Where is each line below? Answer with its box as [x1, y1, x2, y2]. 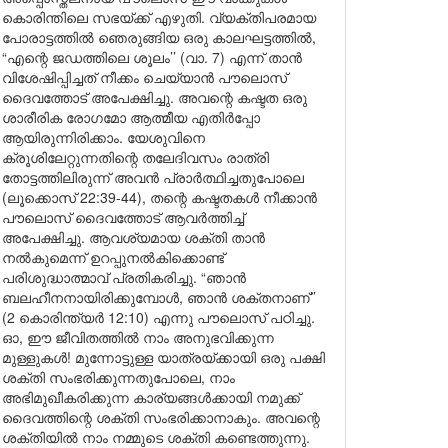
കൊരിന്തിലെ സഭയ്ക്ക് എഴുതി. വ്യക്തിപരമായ [2, 7, 316, 27]
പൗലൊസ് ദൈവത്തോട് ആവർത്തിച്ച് [2, 207, 244, 227]
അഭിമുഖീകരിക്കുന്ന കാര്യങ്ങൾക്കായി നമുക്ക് [2, 387, 300, 407]
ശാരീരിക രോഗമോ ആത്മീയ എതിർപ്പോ [2, 107, 260, 127]
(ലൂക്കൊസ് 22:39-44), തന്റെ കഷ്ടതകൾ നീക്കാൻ [2, 187, 317, 207]
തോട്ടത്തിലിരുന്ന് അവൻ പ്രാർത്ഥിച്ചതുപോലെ [2, 167, 304, 187]
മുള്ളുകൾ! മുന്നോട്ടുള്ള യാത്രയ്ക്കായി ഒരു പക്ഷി [2, 347, 325, 367]
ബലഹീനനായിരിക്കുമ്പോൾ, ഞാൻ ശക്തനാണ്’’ [2, 287, 316, 307]
